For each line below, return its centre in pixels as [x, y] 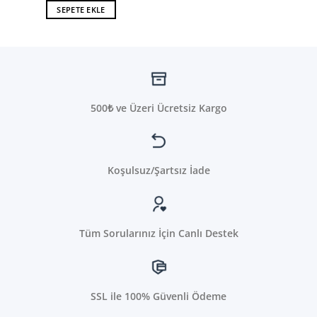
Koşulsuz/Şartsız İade [158, 171]
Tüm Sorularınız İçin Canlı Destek [158, 234]
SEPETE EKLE [81, 9]
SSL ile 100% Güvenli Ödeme [158, 296]
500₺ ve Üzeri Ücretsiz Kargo [158, 108]
